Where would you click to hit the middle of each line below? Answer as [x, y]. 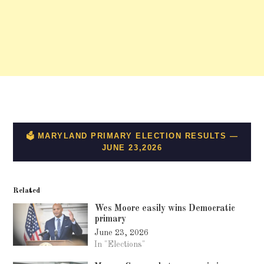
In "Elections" [120, 245]
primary [110, 219]
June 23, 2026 [122, 233]
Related [27, 191]
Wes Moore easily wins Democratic [165, 208]
